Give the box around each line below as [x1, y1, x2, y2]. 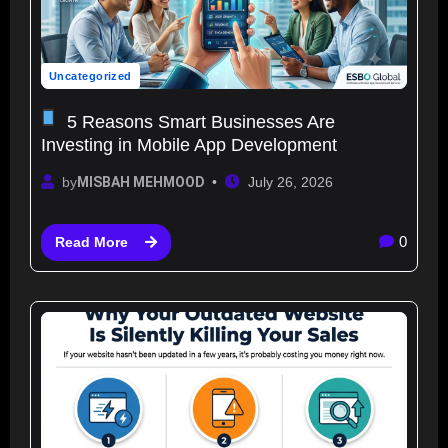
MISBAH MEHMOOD [77, 174, 205, 191]
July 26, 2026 [247, 174, 333, 191]
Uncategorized [49, 70, 132, 82]
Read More [54, 233, 128, 250]
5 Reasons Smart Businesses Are [61, 111, 335, 132]
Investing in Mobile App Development [41, 134, 337, 155]
